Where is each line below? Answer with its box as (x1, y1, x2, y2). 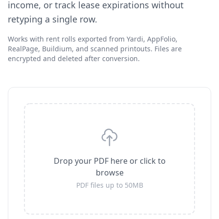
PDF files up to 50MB (76, 180, 143, 190)
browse (95, 167, 124, 178)
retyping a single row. (8, 13, 97, 25)
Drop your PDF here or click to (53, 155, 166, 166)
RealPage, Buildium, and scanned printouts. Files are (8, 44, 182, 53)
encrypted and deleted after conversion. (8, 54, 140, 63)
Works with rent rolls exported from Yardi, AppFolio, (8, 34, 177, 44)
